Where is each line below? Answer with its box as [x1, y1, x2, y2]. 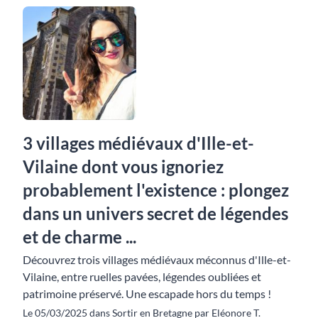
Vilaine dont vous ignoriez [23, 156, 224, 177]
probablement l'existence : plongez [23, 180, 289, 200]
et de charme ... [23, 226, 136, 247]
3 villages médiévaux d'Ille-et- [23, 133, 254, 153]
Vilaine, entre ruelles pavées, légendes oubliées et [23, 270, 261, 283]
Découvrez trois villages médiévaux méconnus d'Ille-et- [23, 253, 291, 266]
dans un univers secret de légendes [23, 203, 288, 224]
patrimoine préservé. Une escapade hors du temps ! [23, 287, 271, 300]
